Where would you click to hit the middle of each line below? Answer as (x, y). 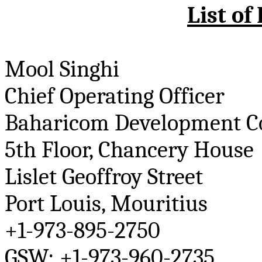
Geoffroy (102, 177)
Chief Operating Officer (115, 96)
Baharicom (57, 123)
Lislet (31, 177)
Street (173, 177)
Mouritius (159, 204)
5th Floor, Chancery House (129, 150)
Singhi (89, 69)
